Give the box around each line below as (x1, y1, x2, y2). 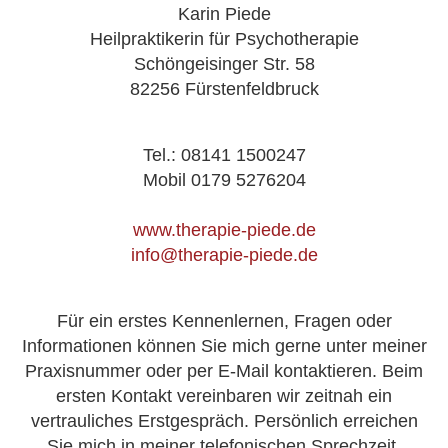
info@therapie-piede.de (130, 244, 318, 265)
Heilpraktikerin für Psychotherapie (89, 28, 359, 49)
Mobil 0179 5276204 (142, 169, 306, 190)
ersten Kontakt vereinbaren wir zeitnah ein (56, 385, 392, 406)
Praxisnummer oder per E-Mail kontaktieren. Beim (25, 360, 423, 381)
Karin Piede (177, 3, 271, 24)
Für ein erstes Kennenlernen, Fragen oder (56, 310, 392, 331)
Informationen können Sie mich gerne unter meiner (21, 335, 427, 356)
